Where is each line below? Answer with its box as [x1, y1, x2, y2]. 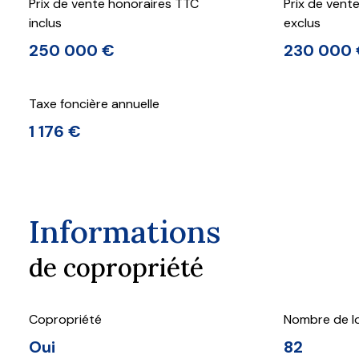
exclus [284, 14, 321, 31]
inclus [29, 14, 62, 31]
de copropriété [29, 251, 204, 284]
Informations [29, 211, 220, 252]
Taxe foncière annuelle [29, 95, 159, 112]
